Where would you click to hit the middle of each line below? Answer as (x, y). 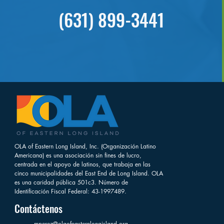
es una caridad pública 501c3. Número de (71, 182)
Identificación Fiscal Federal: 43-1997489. (70, 191)
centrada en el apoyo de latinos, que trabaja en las (82, 164)
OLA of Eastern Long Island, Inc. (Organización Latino (85, 146)
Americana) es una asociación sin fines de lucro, (78, 155)
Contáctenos (38, 208)
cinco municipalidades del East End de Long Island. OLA (89, 173)
